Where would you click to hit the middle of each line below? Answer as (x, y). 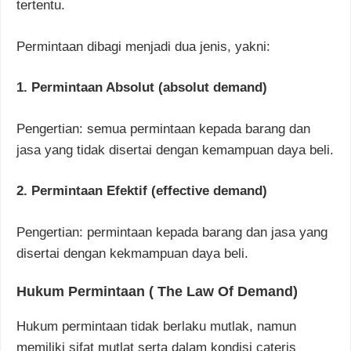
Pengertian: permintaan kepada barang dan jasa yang (172, 232)
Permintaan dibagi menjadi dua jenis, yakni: (143, 46)
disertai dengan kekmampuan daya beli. (132, 253)
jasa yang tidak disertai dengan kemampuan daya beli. (175, 150)
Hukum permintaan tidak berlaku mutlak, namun (156, 327)
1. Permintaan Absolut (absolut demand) (142, 88)
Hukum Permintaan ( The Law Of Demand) (157, 292)
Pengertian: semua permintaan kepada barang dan (163, 128)
